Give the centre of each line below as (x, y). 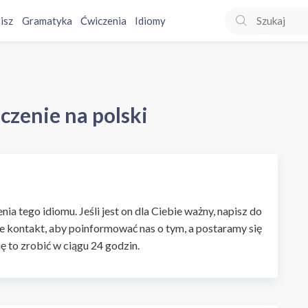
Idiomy (150, 21)
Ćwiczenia (103, 21)
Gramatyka (47, 21)
